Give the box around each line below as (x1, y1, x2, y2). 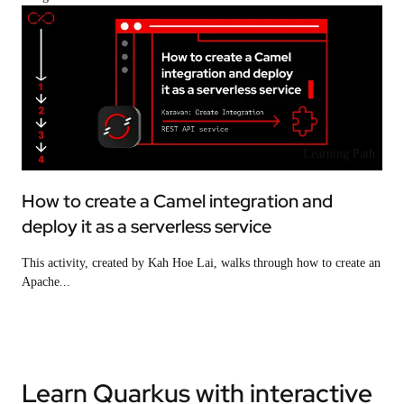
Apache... (22, 274, 70, 289)
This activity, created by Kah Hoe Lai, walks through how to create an (22, 255, 381, 270)
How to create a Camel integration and (22, 188, 333, 213)
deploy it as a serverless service (22, 214, 271, 238)
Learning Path (302, 146, 375, 161)
